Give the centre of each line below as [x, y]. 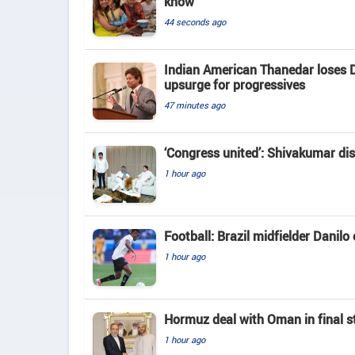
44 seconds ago [195, 21]
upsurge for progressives [235, 84]
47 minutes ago [195, 105]
